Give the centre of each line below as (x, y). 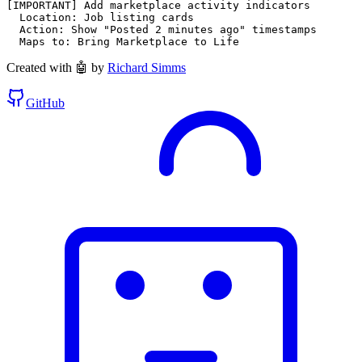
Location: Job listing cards (100, 17)
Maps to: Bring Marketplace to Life (123, 41)
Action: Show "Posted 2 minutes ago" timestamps (162, 29)
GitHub (45, 103)
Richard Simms (147, 67)
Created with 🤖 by (55, 67)
